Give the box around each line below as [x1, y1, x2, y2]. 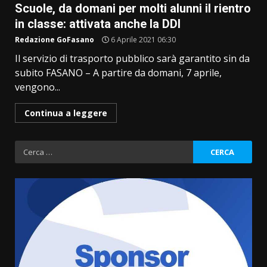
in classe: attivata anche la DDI [15, 17, 181, 32]
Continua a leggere [24, 107, 107, 119]
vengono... [15, 80, 60, 94]
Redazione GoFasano [15, 35, 94, 45]
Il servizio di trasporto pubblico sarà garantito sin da [15, 52, 250, 66]
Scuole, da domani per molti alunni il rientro [15, 1, 251, 16]
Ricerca [14, 141, 49, 154]
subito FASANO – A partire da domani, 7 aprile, [15, 66, 222, 80]
